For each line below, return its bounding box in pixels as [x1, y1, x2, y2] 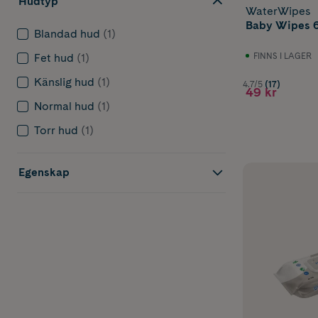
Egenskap [18, 165, 70, 180]
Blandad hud [34, 27, 100, 41]
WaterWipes [245, 4, 310, 18]
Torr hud [34, 124, 78, 138]
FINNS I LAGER [253, 51, 312, 62]
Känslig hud [34, 75, 94, 89]
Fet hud [34, 51, 74, 65]
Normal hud [34, 99, 94, 114]
